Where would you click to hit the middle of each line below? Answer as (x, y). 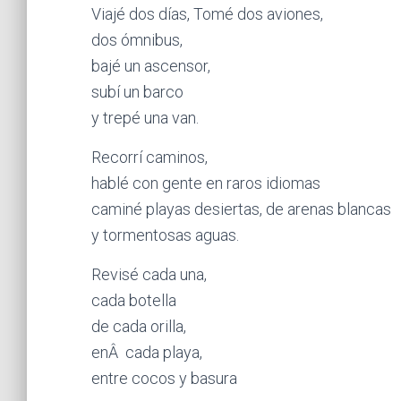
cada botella (134, 300)
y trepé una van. (145, 118)
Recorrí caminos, (149, 157)
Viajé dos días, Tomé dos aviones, (207, 14)
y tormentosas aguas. (165, 235)
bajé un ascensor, (151, 66)
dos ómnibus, (137, 40)
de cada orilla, (139, 326)
